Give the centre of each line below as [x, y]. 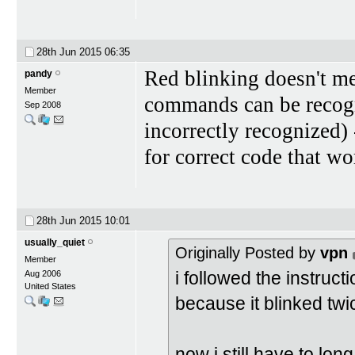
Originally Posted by [248, 252]
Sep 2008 [43, 105]
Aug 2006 [43, 273]
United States [50, 286]
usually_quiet [55, 242]
